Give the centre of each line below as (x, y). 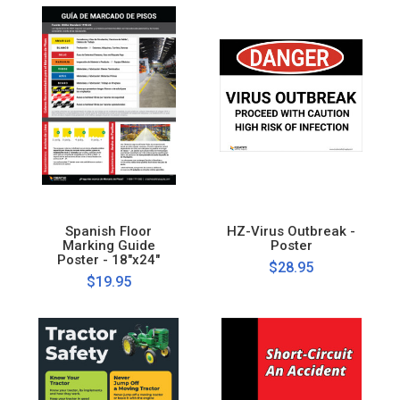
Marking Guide (108, 245)
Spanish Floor (109, 231)
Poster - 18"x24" (109, 259)
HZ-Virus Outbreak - (292, 231)
